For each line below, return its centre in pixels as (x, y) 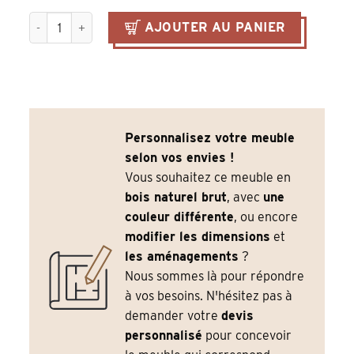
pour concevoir (247, 336)
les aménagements (182, 257)
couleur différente (180, 217)
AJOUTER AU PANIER (215, 28)
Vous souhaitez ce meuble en (208, 178)
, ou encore (266, 217)
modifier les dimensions (198, 237)
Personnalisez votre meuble (210, 138)
